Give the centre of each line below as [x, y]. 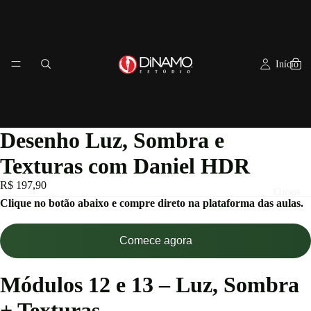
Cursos [287, 192]
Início [287, 64]
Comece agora [155, 240]
